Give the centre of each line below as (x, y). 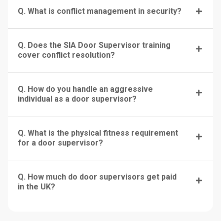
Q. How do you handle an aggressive (85, 89)
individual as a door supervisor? (77, 99)
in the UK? (37, 187)
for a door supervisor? (60, 143)
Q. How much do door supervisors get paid (97, 177)
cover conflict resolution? (66, 55)
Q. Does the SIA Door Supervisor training (94, 45)
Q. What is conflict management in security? (100, 11)
